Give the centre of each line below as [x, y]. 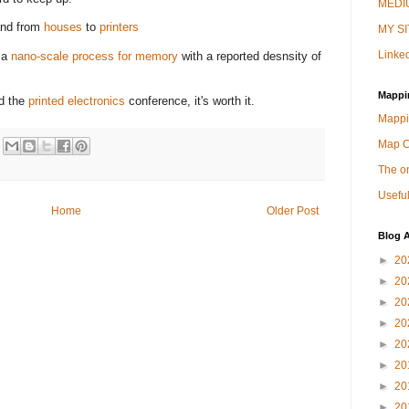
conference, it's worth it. [192, 100]
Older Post [293, 211]
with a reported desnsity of [250, 56]
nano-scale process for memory [94, 56]
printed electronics [79, 100]
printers [119, 27]
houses [63, 27]
